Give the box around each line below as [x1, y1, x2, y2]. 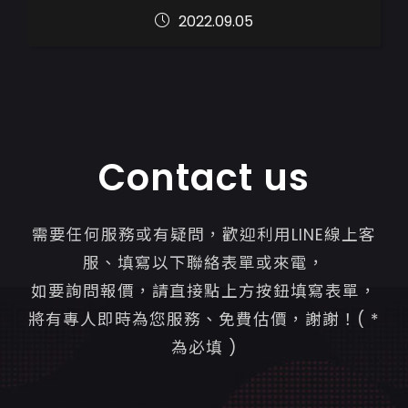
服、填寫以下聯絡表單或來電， [83, 252, 325, 275]
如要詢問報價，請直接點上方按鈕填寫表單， [31, 280, 377, 303]
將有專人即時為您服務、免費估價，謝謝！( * [28, 309, 380, 331]
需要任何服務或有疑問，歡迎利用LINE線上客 [32, 224, 376, 247]
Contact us [98, 152, 310, 204]
